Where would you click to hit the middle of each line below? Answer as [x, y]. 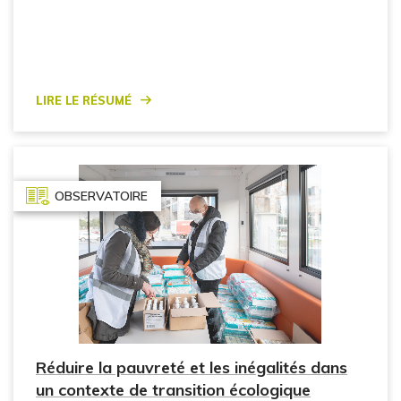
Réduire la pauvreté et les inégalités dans [192, 368]
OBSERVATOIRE [101, 196]
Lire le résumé [84, 98]
